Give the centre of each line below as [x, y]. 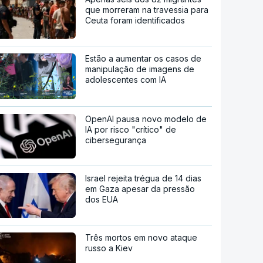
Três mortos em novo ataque [141, 238]
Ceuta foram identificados [135, 21]
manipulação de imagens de [140, 69]
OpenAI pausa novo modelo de [146, 119]
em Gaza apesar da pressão [140, 189]
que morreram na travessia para [147, 10]
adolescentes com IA [126, 80]
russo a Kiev [109, 248]
